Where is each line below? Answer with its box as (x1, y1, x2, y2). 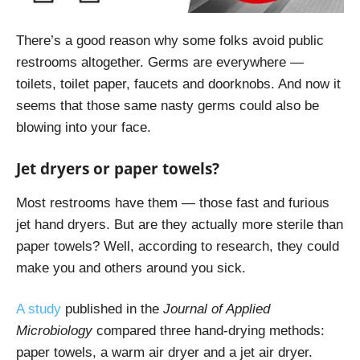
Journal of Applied (163, 301, 270, 317)
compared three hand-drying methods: (92, 322, 325, 338)
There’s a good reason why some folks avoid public (16, 32, 324, 48)
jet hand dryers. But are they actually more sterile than (16, 216, 343, 232)
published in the (61, 301, 163, 317)
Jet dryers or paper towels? (16, 157, 219, 179)
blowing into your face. (16, 119, 159, 135)
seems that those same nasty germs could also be (16, 97, 319, 113)
